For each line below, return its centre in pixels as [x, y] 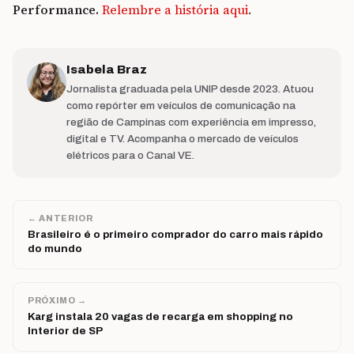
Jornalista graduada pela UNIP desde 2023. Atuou [190, 89]
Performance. [56, 10]
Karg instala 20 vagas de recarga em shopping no [160, 317]
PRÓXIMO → [57, 301]
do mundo [55, 249]
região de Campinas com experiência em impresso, [191, 122]
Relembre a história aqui [175, 10]
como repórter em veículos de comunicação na [181, 106]
